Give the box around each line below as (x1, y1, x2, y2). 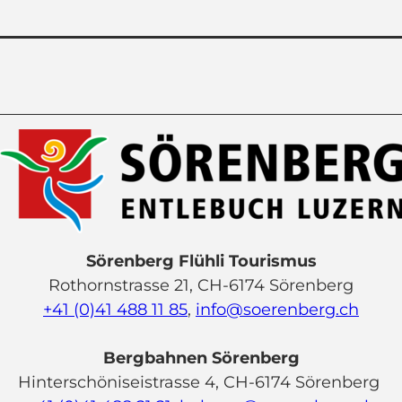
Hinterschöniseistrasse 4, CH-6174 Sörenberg (18, 371, 384, 392)
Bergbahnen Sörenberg (102, 347, 300, 368)
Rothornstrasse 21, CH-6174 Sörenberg (48, 275, 354, 295)
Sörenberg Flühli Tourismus (85, 250, 317, 271)
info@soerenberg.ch (196, 299, 359, 319)
